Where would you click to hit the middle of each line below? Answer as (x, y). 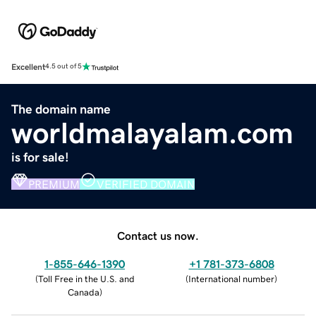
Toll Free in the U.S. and (86, 279)
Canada (83, 292)
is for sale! (40, 157)
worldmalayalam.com (152, 133)
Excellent (28, 67)
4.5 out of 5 (63, 67)
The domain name (61, 109)
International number (231, 279)
